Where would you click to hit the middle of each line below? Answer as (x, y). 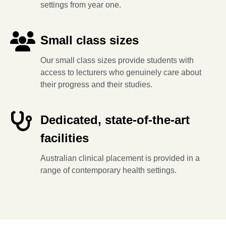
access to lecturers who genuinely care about (121, 72)
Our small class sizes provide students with (117, 60)
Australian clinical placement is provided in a (120, 158)
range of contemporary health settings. (108, 170)
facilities (65, 138)
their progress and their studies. (96, 84)
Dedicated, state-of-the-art (115, 120)
